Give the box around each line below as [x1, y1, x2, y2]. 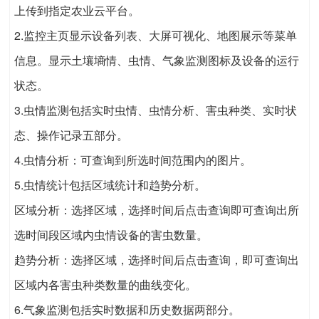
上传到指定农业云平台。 [14, 2, 140, 19]
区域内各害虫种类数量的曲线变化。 [14, 276, 197, 293]
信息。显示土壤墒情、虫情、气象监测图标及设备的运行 [14, 52, 299, 69]
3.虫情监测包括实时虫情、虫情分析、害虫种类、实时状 [14, 102, 297, 119]
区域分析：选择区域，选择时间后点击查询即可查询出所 [14, 202, 299, 219]
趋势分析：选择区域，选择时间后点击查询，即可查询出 [14, 251, 299, 268]
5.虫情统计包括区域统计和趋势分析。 [14, 177, 206, 194]
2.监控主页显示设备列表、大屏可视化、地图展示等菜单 [14, 27, 297, 44]
